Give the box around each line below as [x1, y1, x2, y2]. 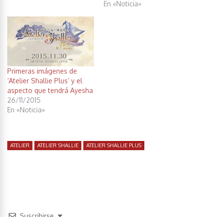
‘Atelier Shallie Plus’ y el [7, 76, 82, 85]
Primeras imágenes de [7, 66, 77, 75]
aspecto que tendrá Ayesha [7, 86, 93, 94]
